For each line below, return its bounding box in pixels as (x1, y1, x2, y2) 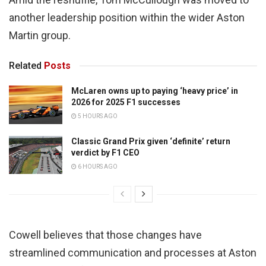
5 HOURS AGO (77, 113, 118, 120)
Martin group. (9, 29, 71, 42)
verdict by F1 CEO (71, 147, 140, 157)
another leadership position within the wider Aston (9, 11, 245, 24)
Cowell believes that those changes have (9, 229, 202, 241)
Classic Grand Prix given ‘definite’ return (71, 136, 230, 146)
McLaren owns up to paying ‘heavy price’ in (71, 86, 238, 96)
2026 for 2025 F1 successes (71, 97, 180, 107)
